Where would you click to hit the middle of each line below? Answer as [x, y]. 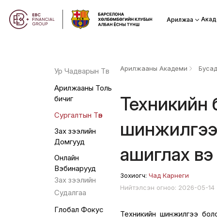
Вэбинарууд [75, 169]
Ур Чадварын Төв [82, 71]
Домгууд [69, 142]
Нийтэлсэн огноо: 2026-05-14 [168, 188]
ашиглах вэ [167, 154]
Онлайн [66, 158]
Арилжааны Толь [83, 88]
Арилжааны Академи [154, 69]
